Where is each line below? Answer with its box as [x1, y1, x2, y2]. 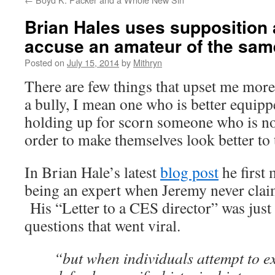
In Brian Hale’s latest [25, 161, 160, 182]
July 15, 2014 [67, 56, 119, 69]
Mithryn [133, 56, 162, 69]
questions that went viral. [25, 215, 180, 236]
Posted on [25, 56, 64, 69]
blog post [160, 161, 219, 182]
